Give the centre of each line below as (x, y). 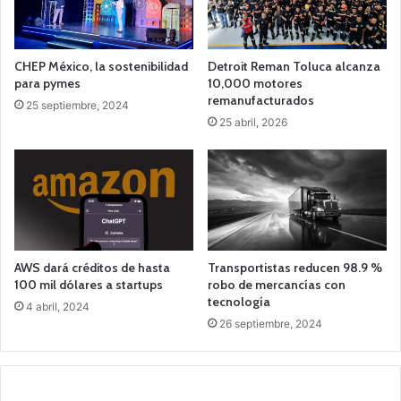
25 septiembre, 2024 (77, 106)
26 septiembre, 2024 (271, 324)
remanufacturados (261, 101)
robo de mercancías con (277, 285)
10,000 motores (255, 84)
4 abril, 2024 (58, 307)
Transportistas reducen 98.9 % (295, 268)
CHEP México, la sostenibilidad (101, 67)
